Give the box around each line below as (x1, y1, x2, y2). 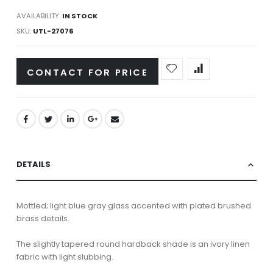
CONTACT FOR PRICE (26, 65, 148, 79)
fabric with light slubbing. (16, 251, 113, 263)
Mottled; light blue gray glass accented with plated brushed (16, 200, 251, 212)
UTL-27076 (32, 26, 74, 36)
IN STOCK (62, 11, 97, 21)
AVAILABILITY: (16, 11, 60, 21)
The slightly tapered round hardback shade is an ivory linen (16, 238, 250, 250)
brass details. (16, 213, 69, 225)
